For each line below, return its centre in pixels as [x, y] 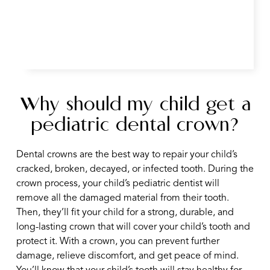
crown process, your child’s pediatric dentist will [118, 184]
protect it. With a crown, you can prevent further [118, 241]
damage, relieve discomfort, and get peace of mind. [127, 256]
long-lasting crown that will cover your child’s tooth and [133, 227]
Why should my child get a [135, 106]
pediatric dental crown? [135, 126]
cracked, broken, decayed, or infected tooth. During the [135, 169]
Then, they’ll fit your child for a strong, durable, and [125, 212]
